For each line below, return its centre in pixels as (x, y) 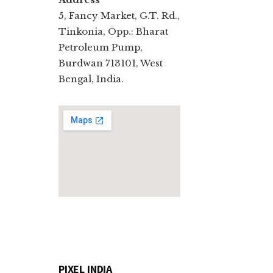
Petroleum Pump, (101, 47)
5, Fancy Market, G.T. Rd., (119, 15)
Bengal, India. (91, 79)
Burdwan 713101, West (111, 63)
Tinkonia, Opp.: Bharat (113, 31)
